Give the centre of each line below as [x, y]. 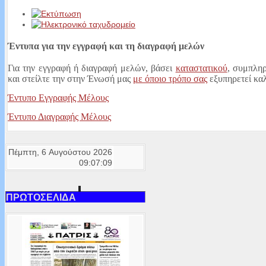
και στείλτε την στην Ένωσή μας [70, 78]
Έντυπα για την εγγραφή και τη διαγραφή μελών [106, 46]
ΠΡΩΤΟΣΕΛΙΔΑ [41, 197]
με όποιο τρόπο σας [170, 78]
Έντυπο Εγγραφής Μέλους [58, 97]
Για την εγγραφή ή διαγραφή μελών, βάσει [92, 68]
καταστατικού [201, 68]
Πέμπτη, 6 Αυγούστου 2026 [60, 152]
